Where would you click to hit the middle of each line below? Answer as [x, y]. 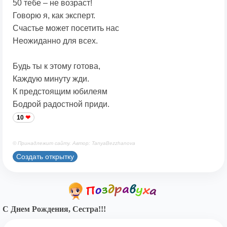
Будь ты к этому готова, [56, 66]
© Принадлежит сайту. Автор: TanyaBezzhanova [74, 143]
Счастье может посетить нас [66, 28]
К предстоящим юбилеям [60, 92]
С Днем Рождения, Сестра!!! [54, 209]
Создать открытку [45, 156]
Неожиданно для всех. [55, 41]
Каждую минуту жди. [51, 79]
